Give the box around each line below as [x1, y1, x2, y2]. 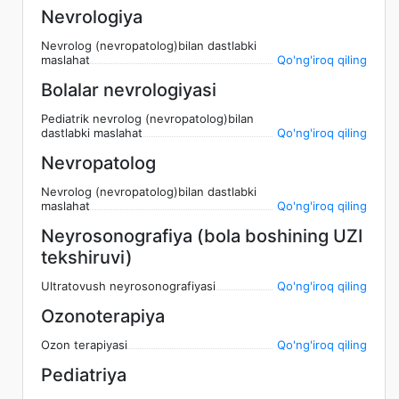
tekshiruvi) [41, 246, 133, 268]
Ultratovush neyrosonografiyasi [41, 278, 216, 293]
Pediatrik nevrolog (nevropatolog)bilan [41, 110, 254, 126]
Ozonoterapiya [41, 305, 165, 327]
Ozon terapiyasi [41, 337, 127, 352]
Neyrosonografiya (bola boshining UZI [41, 224, 362, 247]
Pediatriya [41, 363, 126, 386]
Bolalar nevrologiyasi [41, 78, 216, 101]
